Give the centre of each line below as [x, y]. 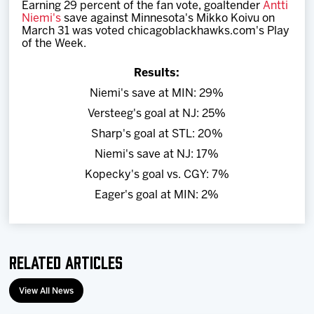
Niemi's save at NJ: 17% [157, 155]
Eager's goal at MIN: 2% [157, 195]
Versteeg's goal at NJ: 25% [157, 114]
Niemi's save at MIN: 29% [157, 94]
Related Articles [66, 261]
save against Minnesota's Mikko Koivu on [168, 19]
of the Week [53, 44]
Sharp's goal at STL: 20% [157, 134]
